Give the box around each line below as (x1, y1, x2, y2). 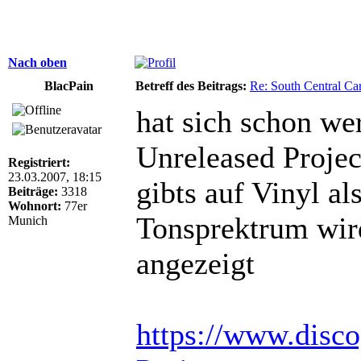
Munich (8, 213, 48, 227)
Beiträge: (8, 184, 58, 198)
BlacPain (44, 78, 93, 93)
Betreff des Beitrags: (135, 78, 247, 93)
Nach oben (8, 55, 67, 69)
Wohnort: (8, 198, 61, 213)
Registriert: (8, 155, 70, 169)
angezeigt (136, 246, 255, 280)
